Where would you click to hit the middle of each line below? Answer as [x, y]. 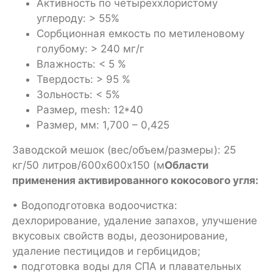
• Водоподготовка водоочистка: [95, 205]
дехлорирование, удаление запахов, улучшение [135, 220]
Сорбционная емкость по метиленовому [140, 33]
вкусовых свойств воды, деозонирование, [120, 236]
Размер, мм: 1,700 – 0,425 [103, 125]
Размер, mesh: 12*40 [90, 109]
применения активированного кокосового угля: [135, 180]
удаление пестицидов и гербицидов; [106, 251]
